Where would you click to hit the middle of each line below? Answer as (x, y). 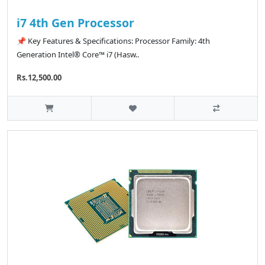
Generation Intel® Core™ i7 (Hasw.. (78, 54)
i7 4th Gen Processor (75, 22)
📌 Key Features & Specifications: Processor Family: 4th (113, 41)
